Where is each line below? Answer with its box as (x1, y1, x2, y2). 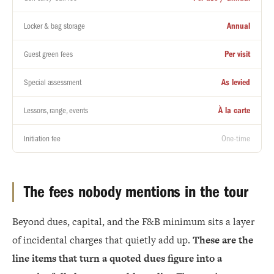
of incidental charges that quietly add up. (12, 233, 193, 247)
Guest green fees (24, 50, 73, 59)
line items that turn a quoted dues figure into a (12, 251, 222, 265)
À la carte (218, 105, 250, 116)
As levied (221, 77, 250, 87)
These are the (193, 233, 253, 247)
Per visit (224, 49, 250, 59)
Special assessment (24, 78, 81, 87)
